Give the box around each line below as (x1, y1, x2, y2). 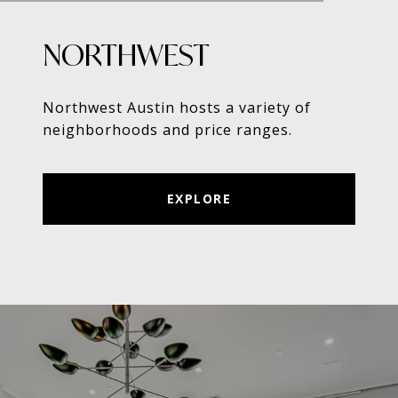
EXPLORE (166, 189, 232, 207)
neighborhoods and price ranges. (43, 119, 292, 139)
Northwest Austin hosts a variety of (43, 97, 311, 117)
